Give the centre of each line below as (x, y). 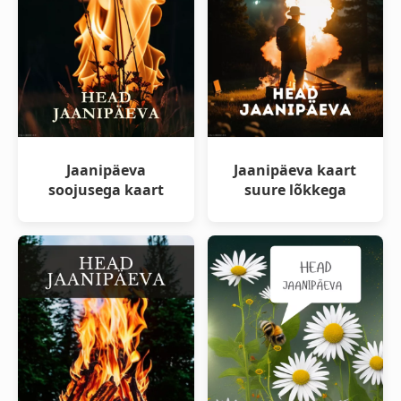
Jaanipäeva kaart (295, 170)
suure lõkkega (295, 189)
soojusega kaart (106, 189)
